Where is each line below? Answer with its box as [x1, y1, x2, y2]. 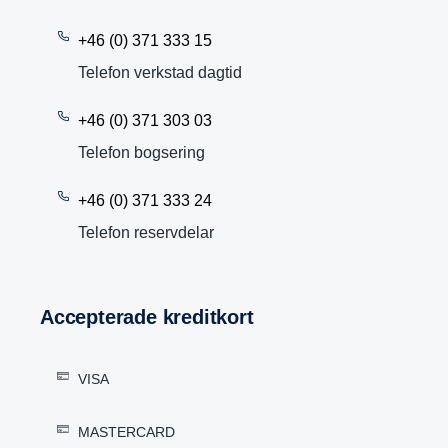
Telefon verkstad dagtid [78, 64, 242, 81]
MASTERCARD [78, 424, 175, 440]
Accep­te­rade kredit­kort [53, 306, 254, 328]
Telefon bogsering [78, 144, 205, 161]
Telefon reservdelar [78, 224, 214, 241]
